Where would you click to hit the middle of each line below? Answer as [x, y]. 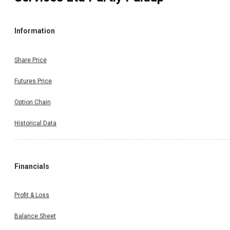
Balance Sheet [35, 216]
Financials [32, 166]
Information [35, 31]
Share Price [31, 60]
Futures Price [33, 81]
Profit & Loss [32, 195]
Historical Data [35, 123]
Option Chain [33, 102]
